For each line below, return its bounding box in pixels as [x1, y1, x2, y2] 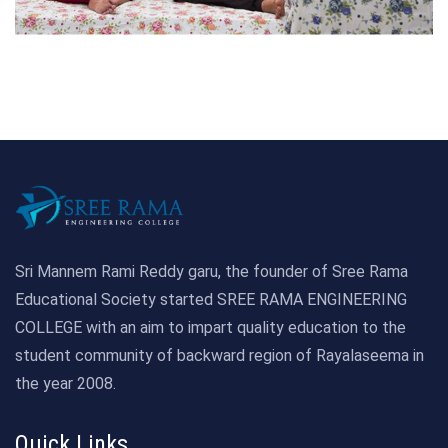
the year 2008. [15, 373, 116, 393]
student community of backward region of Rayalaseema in [15, 345, 424, 365]
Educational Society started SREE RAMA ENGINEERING [15, 289, 407, 309]
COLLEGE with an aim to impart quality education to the [15, 317, 406, 337]
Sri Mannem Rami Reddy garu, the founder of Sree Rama [15, 261, 408, 281]
